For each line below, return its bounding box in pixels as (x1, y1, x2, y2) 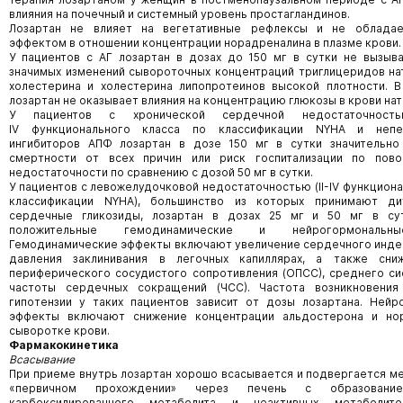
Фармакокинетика (9, 338, 119, 352)
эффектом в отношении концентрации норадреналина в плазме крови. (9, 36, 401, 49)
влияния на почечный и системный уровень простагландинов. (9, 7, 350, 21)
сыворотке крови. (9, 324, 110, 337)
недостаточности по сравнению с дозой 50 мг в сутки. (9, 166, 313, 179)
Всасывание (9, 353, 75, 366)
